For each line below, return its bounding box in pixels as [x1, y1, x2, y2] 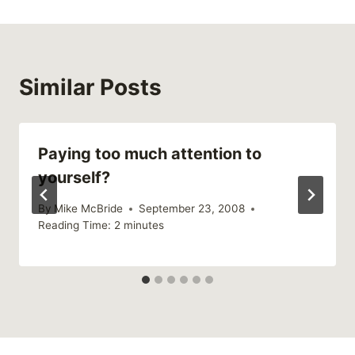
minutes [124, 219, 164, 232]
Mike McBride [54, 202, 124, 216]
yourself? [38, 168, 110, 188]
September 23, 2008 [139, 202, 246, 216]
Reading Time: [38, 219, 111, 232]
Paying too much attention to [38, 144, 261, 164]
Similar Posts [19, 74, 162, 101]
